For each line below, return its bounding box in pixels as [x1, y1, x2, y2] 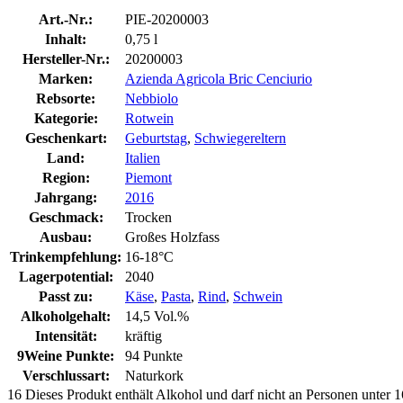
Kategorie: [33, 110, 98, 126]
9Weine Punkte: [17, 347, 114, 363]
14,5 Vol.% [125, 308, 189, 324]
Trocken [125, 209, 172, 225]
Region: [41, 169, 90, 185]
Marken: [39, 70, 93, 86]
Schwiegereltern [194, 130, 286, 146]
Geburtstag [125, 130, 187, 146]
